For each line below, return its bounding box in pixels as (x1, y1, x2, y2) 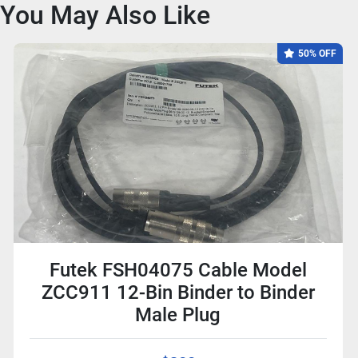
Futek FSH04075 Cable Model (49, 258, 307, 281)
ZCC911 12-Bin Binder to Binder (41, 280, 315, 304)
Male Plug (135, 303, 221, 326)
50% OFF (297, 47, 336, 59)
